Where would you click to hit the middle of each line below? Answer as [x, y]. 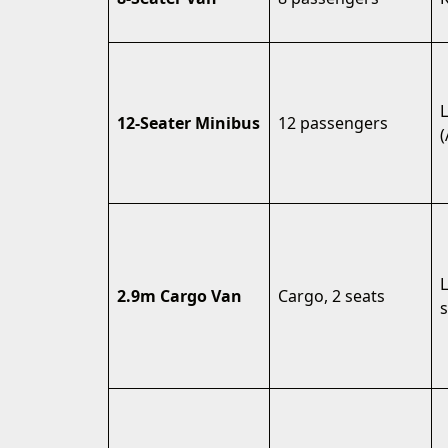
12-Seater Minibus [188, 123]
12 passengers [333, 123]
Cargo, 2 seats [331, 296]
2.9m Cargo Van [179, 296]
